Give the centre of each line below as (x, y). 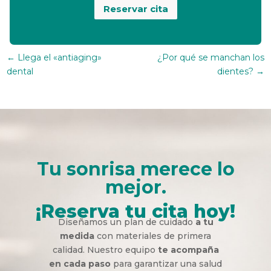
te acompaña (188, 250)
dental (20, 71)
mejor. (135, 187)
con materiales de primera (153, 236)
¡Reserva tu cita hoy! (135, 211)
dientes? (235, 71)
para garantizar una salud (166, 263)
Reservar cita (135, 9)
